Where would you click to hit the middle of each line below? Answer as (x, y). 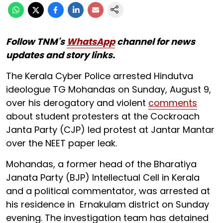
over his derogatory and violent (77, 103)
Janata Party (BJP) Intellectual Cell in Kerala (103, 177)
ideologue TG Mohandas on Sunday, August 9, (109, 89)
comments (173, 103)
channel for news (155, 42)
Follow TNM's (36, 42)
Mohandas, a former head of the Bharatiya (101, 164)
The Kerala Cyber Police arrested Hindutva (100, 76)
